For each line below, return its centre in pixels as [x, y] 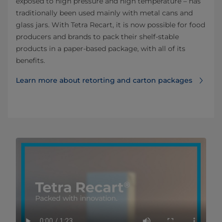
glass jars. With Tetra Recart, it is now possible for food [111, 25]
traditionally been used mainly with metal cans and [104, 13]
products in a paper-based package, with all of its [101, 48]
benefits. [30, 60]
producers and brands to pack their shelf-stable [97, 36]
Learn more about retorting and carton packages [104, 80]
